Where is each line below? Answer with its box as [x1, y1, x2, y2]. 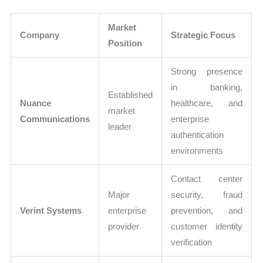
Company [20, 29, 60, 40]
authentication [171, 129, 224, 140]
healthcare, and [171, 97, 243, 108]
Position [108, 38, 143, 48]
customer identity [171, 221, 243, 231]
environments [171, 145, 224, 156]
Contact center [171, 173, 243, 184]
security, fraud [171, 189, 243, 200]
